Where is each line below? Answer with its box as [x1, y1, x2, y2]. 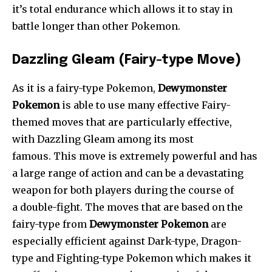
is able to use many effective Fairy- [59, 99, 231, 112]
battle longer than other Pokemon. [12, 20, 180, 33]
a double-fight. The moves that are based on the [12, 201, 243, 214]
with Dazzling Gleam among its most [12, 133, 194, 146]
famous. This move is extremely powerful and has [12, 150, 257, 163]
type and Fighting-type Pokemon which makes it [12, 252, 251, 265]
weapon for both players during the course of [12, 184, 234, 197]
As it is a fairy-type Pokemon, [12, 82, 158, 95]
